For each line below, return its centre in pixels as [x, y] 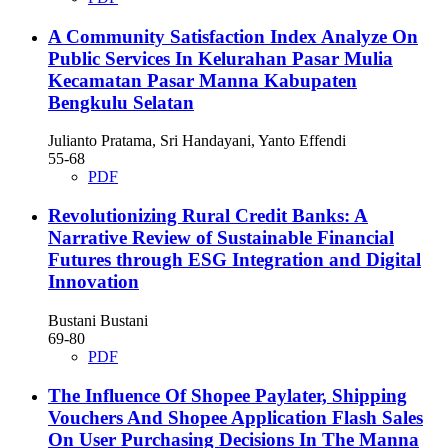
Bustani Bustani [98, 320]
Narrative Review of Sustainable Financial [221, 238]
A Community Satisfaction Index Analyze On [233, 36]
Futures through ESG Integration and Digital [234, 260]
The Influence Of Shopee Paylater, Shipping [227, 395]
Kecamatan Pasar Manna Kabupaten [202, 80]
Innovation [93, 282]
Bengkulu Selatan [121, 102]
